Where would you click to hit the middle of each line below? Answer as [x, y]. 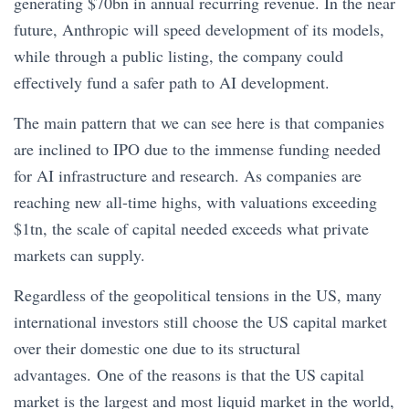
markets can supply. [82, 255]
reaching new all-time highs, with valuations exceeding [195, 202]
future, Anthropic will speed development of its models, [199, 29]
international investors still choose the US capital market [200, 321]
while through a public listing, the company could [178, 56]
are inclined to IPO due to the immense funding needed [197, 149]
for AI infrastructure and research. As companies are [188, 175]
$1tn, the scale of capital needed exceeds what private [191, 228]
